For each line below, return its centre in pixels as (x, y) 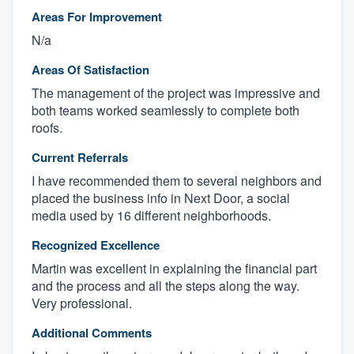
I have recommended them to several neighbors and (177, 181)
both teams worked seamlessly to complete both (166, 111)
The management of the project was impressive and (176, 93)
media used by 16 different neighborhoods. (151, 216)
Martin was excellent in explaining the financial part (174, 269)
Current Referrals (80, 158)
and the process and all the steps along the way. (166, 286)
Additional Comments (92, 333)
